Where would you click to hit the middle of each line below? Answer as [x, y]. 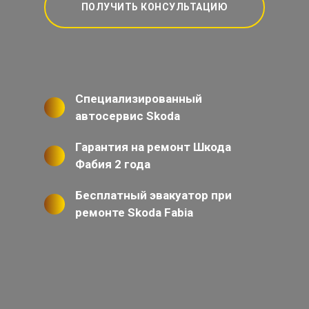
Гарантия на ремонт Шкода [153, 147]
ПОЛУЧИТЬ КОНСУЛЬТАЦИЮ [154, 7]
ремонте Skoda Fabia [134, 213]
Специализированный [139, 99]
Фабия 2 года [113, 165]
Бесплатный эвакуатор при [153, 196]
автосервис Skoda [128, 116]
